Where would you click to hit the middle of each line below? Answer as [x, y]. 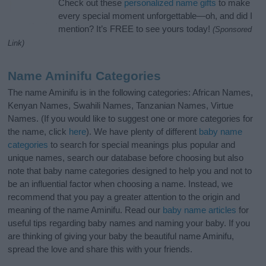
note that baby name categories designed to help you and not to [130, 171]
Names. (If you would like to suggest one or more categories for [131, 119]
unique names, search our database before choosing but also [126, 158]
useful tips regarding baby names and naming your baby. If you [129, 223]
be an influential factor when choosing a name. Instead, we [121, 184]
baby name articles [200, 210]
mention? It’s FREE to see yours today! [136, 29]
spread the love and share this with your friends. [100, 249]
